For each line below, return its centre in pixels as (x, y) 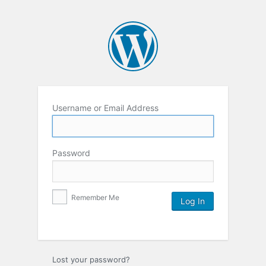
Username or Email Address (105, 107)
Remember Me (94, 197)
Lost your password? (91, 259)
